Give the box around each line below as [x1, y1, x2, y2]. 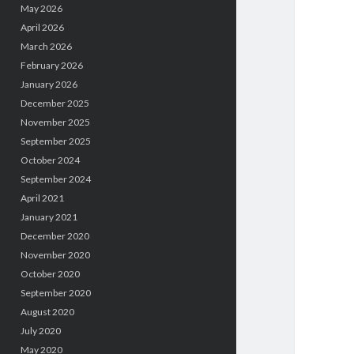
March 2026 [20, 40, 72, 53]
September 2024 [20, 173, 91, 186]
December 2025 [20, 97, 89, 110]
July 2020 [20, 325, 61, 337]
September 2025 [20, 135, 91, 148]
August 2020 [20, 306, 74, 318]
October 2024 [20, 154, 80, 167]
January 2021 [20, 211, 77, 224]
